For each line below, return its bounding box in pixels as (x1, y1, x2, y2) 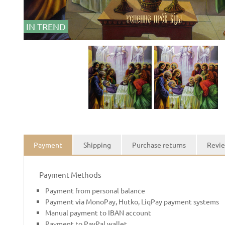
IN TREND (26, 21, 66, 32)
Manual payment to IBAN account (45, 208, 151, 217)
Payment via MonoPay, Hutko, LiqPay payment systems (45, 197, 219, 206)
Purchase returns (132, 140, 186, 150)
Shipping (83, 140, 111, 150)
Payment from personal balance (45, 186, 145, 195)
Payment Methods (39, 170, 101, 180)
